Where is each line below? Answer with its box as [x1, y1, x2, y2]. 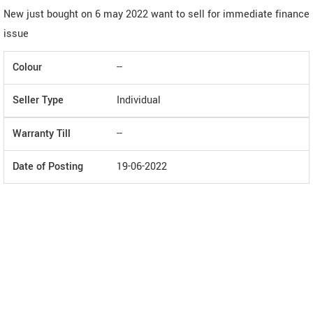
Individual [117, 93, 161, 108]
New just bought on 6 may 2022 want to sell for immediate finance [3, 7, 310, 22]
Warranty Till [13, 126, 71, 141]
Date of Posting [13, 159, 83, 174]
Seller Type [13, 93, 64, 108]
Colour [13, 60, 42, 75]
